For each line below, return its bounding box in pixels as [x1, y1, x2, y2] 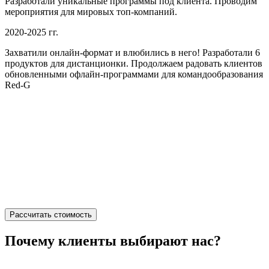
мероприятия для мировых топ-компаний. [5, 6, 177, 17]
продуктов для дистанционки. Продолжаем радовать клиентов [5, 58, 262, 68]
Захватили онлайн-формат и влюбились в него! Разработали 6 [5, 47, 260, 58]
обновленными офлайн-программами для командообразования [5, 68, 263, 79]
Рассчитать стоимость [10, 210, 92, 219]
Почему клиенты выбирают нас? [5, 232, 221, 249]
